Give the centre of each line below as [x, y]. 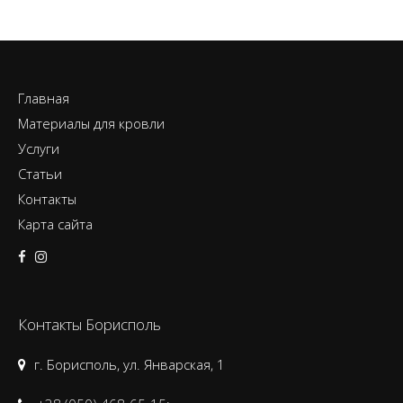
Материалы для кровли [91, 123]
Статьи [40, 173]
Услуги [39, 148]
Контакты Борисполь [90, 324]
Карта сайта [55, 224]
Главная [44, 98]
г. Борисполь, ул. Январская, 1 [127, 364]
